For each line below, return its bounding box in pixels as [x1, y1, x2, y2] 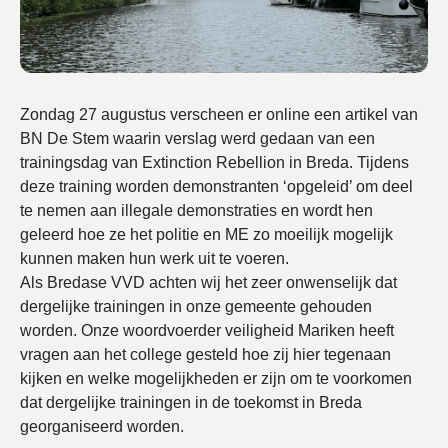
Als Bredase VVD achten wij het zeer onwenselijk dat [20, 274, 397, 291]
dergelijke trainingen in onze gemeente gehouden [20, 298, 372, 315]
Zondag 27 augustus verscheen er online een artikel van [20, 106, 418, 123]
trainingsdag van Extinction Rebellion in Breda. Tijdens [20, 154, 409, 171]
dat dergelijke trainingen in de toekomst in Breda [20, 394, 362, 411]
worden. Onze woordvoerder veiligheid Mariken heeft [20, 322, 394, 339]
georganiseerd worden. [20, 418, 184, 435]
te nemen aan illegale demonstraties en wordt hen [20, 202, 373, 219]
